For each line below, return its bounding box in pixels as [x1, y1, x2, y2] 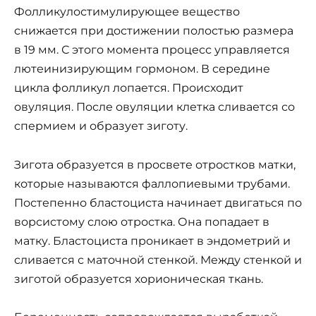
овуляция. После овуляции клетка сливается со [14, 100, 295, 114]
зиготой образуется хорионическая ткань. [14, 272, 263, 286]
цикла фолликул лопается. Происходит [14, 81, 243, 95]
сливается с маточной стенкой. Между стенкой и [14, 253, 302, 267]
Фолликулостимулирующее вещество [14, 5, 240, 19]
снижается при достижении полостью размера [14, 24, 293, 38]
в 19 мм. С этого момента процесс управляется [14, 43, 290, 57]
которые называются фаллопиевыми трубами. [14, 176, 290, 190]
